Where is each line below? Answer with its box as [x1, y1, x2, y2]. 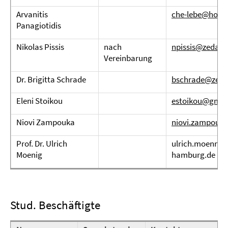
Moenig [16, 149, 42, 160]
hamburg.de [172, 149, 215, 160]
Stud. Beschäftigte [10, 197, 100, 212]
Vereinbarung [104, 52, 152, 64]
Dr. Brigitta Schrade [16, 74, 86, 85]
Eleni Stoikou [16, 95, 63, 106]
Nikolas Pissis [16, 41, 64, 52]
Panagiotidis [16, 20, 61, 31]
